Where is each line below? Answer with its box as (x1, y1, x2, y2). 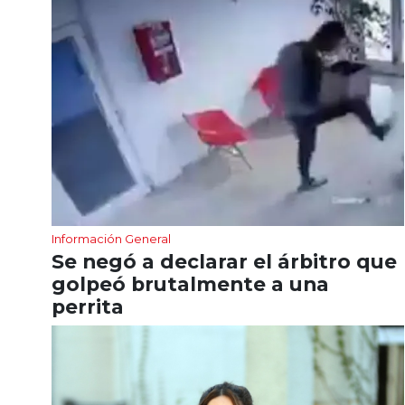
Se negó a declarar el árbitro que (52, 250, 397, 274)
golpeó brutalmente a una (52, 272, 329, 297)
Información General (52, 231, 171, 247)
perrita (52, 295, 124, 319)
